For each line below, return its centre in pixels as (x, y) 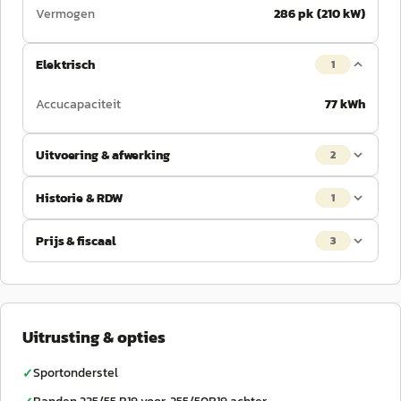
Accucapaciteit (78, 104)
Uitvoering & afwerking (103, 155)
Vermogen (65, 14)
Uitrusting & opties (94, 337)
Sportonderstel (76, 373)
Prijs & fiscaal (76, 241)
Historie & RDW (79, 198)
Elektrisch (65, 64)
